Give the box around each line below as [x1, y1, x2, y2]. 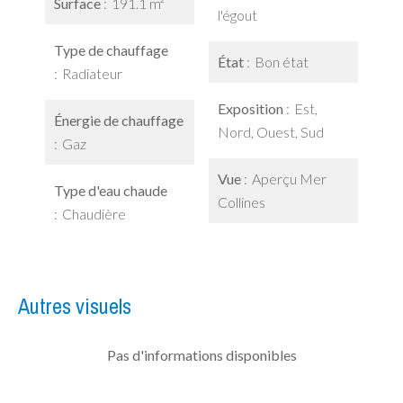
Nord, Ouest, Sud [218, 123, 324, 140]
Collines [218, 193, 265, 210]
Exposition [218, 100, 286, 117]
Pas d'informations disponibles [106, 346, 297, 363]
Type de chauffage [54, 41, 168, 58]
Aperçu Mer [252, 170, 327, 187]
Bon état [255, 53, 309, 70]
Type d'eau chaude [54, 182, 167, 199]
